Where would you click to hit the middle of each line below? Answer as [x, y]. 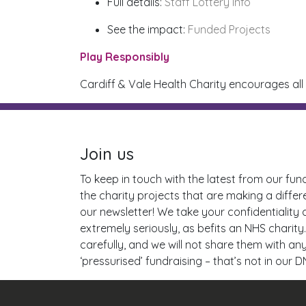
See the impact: [148, 30]
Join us [107, 154]
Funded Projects [229, 30]
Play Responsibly [125, 57]
